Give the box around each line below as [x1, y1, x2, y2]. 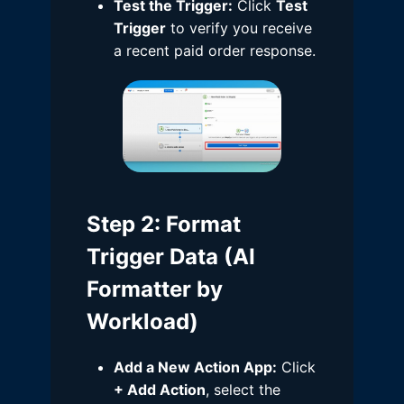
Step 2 [87, 211, 154, 238]
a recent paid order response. [114, 41, 316, 60]
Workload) [87, 308, 198, 335]
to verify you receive [166, 18, 312, 37]
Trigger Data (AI [87, 243, 255, 271]
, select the [206, 381, 280, 399]
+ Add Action [114, 381, 206, 399]
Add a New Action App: [114, 358, 277, 377]
